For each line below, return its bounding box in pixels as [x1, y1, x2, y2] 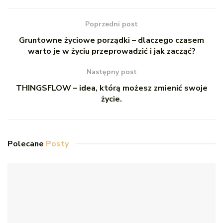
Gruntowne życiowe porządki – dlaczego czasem [19, 34, 204, 46]
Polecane [7, 138, 46, 149]
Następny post [86, 67, 137, 77]
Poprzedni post [85, 19, 138, 29]
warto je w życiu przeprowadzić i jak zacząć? [27, 45, 196, 57]
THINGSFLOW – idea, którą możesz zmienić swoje [15, 82, 208, 94]
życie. [101, 93, 122, 105]
